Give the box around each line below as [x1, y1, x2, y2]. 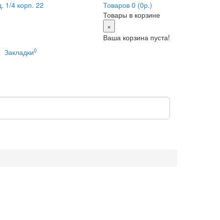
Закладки [4, 47, 34, 57]
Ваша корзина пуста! [103, 32, 170, 42]
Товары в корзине [103, 10, 160, 20]
